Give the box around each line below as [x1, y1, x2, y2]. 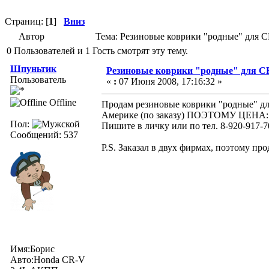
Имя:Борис [10, 243, 55, 254]
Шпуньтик [10, 63, 56, 74]
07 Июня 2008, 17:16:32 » [116, 76, 222, 86]
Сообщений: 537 [10, 129, 78, 140]
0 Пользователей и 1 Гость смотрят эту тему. [7, 45, 188, 56]
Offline [47, 97, 76, 107]
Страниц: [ [5, 16, 49, 26]
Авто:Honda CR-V [10, 254, 85, 265]
